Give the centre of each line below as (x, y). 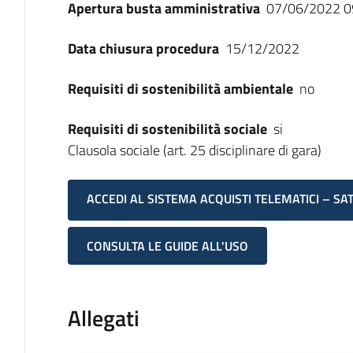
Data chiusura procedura (143, 48)
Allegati (103, 318)
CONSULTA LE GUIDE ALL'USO (167, 246)
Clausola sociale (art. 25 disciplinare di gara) (194, 150)
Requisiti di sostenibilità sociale (167, 129)
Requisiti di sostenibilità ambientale (180, 89)
